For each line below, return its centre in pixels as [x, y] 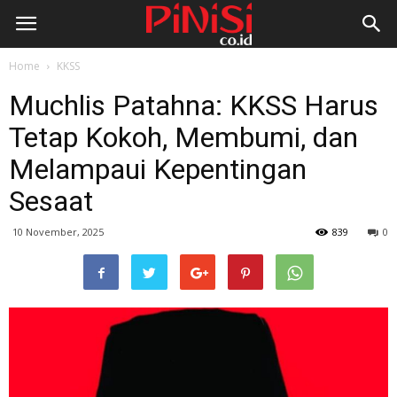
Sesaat [51, 201]
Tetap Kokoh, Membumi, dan [183, 137]
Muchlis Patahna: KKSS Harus [194, 105]
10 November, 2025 [58, 232]
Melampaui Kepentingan [158, 169]
